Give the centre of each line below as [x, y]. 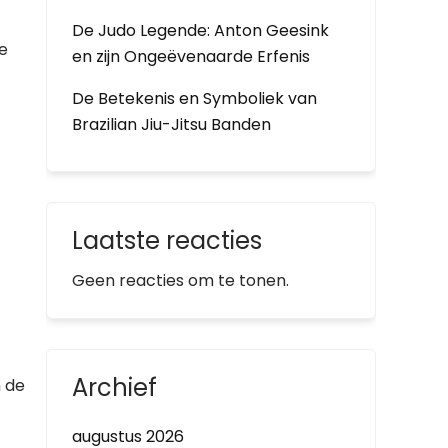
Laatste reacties [167, 240]
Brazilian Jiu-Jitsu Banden [171, 124]
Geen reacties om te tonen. [180, 280]
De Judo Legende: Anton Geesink [200, 30]
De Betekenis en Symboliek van [194, 98]
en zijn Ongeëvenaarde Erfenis [191, 56]
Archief [114, 387]
